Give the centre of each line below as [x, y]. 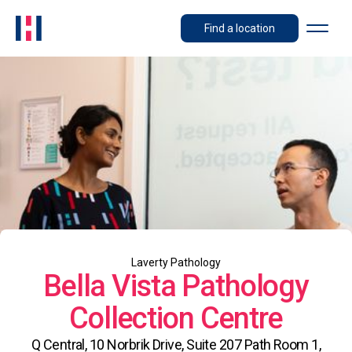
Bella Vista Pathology [176, 286]
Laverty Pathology [176, 262]
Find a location [240, 28]
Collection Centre [176, 318]
